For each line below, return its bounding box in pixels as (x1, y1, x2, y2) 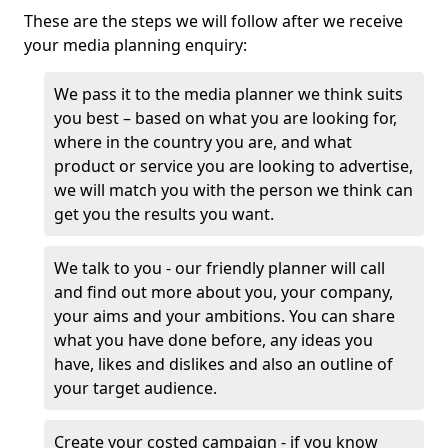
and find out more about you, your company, (54, 281, 393, 303)
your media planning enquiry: (24, 34, 247, 56)
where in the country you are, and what (54, 131, 352, 153)
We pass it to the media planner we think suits (54, 83, 403, 105)
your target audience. (54, 377, 221, 399)
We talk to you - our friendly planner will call (54, 257, 385, 279)
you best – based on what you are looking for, (54, 107, 397, 129)
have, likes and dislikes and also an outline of (54, 353, 393, 375)
